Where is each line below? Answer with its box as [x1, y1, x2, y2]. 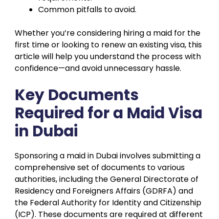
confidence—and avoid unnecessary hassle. [15, 62, 181, 74]
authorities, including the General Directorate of [15, 173, 198, 185]
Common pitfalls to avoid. [38, 3, 136, 15]
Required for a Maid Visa [15, 102, 202, 124]
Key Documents [15, 84, 139, 106]
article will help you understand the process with [15, 50, 201, 62]
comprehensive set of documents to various [15, 161, 185, 173]
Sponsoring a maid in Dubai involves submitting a [15, 150, 200, 161]
